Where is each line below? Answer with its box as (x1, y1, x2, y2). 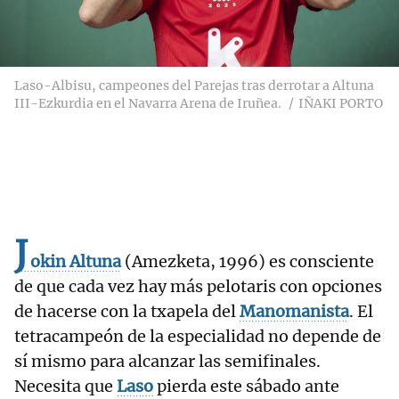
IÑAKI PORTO (298, 95, 383, 112)
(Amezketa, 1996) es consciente (121, 251, 374, 273)
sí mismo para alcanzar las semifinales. (14, 351, 321, 372)
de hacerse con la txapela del (14, 301, 240, 322)
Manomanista (240, 301, 349, 322)
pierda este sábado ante (157, 376, 339, 397)
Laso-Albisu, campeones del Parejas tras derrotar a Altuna (14, 77, 374, 94)
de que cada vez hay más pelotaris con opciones (14, 276, 382, 297)
